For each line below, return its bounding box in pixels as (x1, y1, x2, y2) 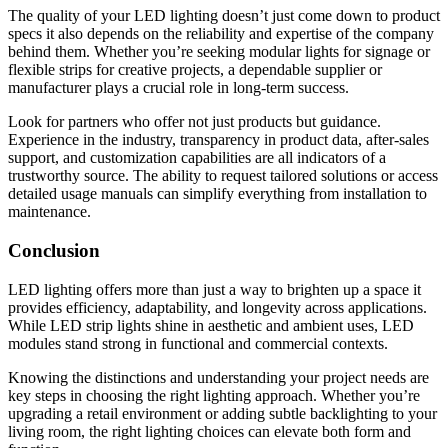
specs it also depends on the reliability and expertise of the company (8, 25, 434, 43)
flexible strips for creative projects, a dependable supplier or (8, 61, 382, 79)
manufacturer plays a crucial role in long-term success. (8, 79, 349, 97)
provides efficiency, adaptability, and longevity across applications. (8, 298, 427, 316)
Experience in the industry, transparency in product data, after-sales (8, 131, 429, 149)
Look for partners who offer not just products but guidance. (8, 113, 381, 131)
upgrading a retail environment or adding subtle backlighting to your (8, 404, 437, 422)
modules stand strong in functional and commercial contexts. (8, 334, 388, 352)
